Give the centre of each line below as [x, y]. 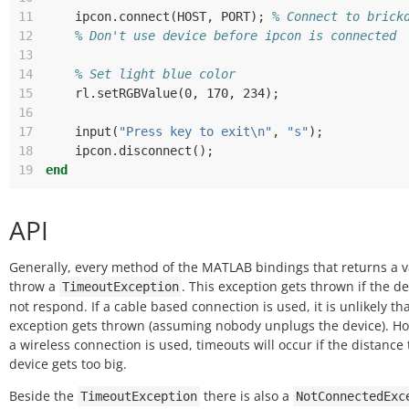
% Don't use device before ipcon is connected [236, 36]
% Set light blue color [155, 74]
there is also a [246, 396]
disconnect [155, 151]
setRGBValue [137, 93]
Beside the [43, 396]
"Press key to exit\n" [195, 131]
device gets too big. [68, 364]
